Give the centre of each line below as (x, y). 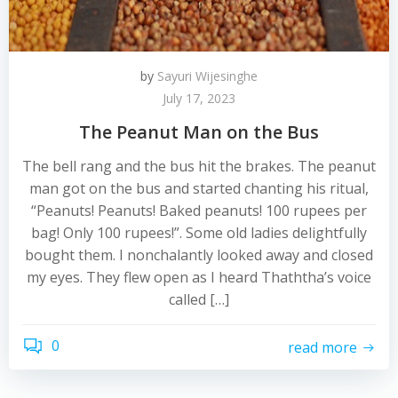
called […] (199, 299)
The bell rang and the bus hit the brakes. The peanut (199, 166)
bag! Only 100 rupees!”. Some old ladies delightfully (199, 233)
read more (322, 347)
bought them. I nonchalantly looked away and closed (199, 255)
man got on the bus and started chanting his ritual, (199, 188)
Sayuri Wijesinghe (207, 76)
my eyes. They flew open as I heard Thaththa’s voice (199, 277)
